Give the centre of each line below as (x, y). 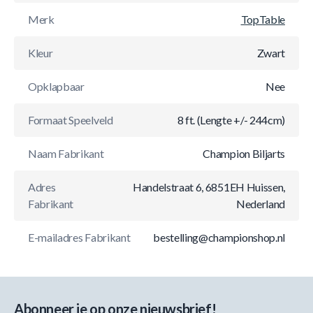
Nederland (260, 204)
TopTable (263, 19)
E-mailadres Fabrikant (79, 237)
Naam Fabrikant (66, 153)
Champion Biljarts (244, 153)
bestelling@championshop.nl (219, 237)
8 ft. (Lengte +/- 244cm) (231, 120)
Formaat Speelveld (71, 120)
